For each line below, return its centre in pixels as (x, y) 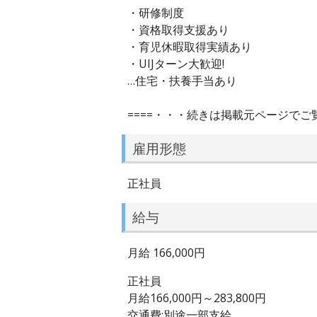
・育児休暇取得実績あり (190, 46)
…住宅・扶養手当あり (182, 80)
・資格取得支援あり (178, 29)
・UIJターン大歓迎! (176, 63)
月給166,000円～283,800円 (197, 298)
